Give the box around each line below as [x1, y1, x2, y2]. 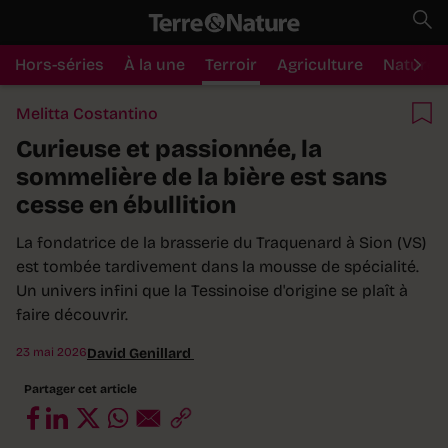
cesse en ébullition [16, 190, 236, 219]
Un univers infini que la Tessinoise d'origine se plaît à [16, 280, 408, 300]
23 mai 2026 [16, 344, 87, 359]
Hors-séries [15, 55, 104, 74]
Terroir [205, 55, 257, 74]
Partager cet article [24, 381, 137, 396]
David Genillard [87, 344, 194, 362]
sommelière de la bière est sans [16, 162, 387, 191]
